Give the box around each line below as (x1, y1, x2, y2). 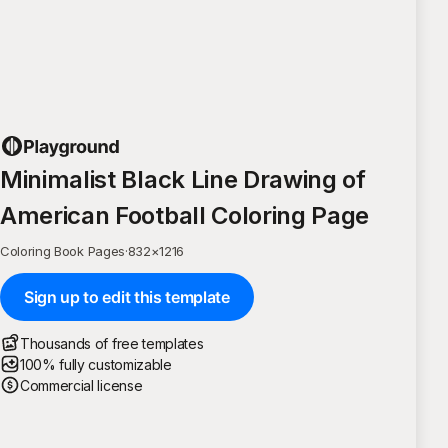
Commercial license (20, 376, 143, 394)
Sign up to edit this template (24, 286, 230, 307)
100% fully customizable (20, 355, 172, 373)
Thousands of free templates (20, 334, 204, 352)
